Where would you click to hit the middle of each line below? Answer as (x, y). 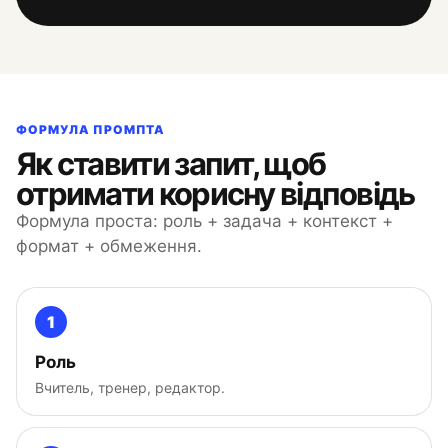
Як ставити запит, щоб (171, 163)
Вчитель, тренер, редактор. (130, 387)
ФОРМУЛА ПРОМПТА (91, 129)
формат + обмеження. (109, 246)
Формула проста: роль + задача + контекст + (204, 221)
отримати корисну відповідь (215, 193)
